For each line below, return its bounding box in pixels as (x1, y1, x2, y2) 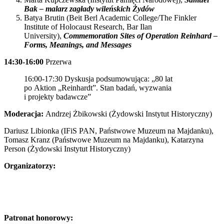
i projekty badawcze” (24, 92, 91, 101)
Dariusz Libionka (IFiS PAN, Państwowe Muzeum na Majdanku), (4, 126, 213, 135)
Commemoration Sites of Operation (63, 31, 180, 40)
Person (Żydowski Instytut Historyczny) (4, 144, 130, 153)
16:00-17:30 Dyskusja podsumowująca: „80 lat (24, 74, 172, 83)
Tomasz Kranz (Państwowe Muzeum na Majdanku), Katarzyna (4, 135, 203, 144)
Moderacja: (4, 109, 45, 118)
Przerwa (45, 57, 71, 66)
